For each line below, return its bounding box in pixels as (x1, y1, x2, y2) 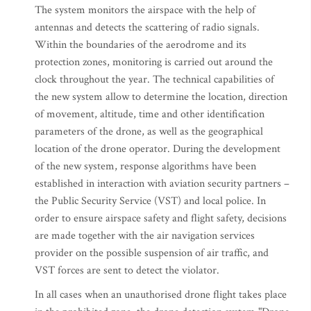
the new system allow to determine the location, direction (35, 90, 287, 104)
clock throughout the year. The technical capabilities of (35, 72, 274, 87)
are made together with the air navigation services (35, 228, 255, 243)
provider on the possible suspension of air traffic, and (35, 246, 269, 260)
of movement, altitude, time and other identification (35, 107, 264, 121)
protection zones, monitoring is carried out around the (35, 55, 273, 69)
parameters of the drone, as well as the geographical (35, 124, 263, 139)
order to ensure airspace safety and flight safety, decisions (35, 211, 287, 226)
